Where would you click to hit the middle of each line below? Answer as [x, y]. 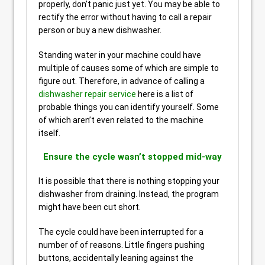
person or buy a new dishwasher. [100, 30]
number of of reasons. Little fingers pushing [122, 245]
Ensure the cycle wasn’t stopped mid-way [132, 157]
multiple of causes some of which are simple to [129, 68]
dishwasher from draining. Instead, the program [129, 194]
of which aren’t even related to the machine [121, 120]
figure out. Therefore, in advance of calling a [122, 81]
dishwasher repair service [87, 94]
